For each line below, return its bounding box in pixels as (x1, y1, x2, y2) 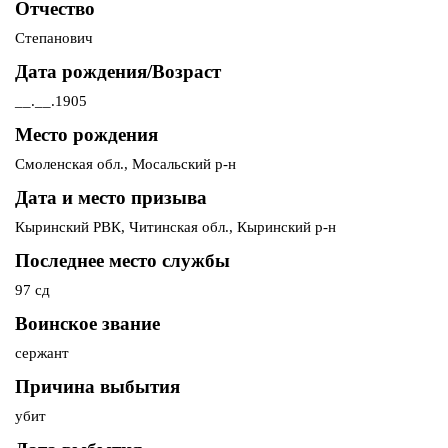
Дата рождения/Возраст (15, 61, 221, 83)
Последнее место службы (15, 250, 230, 272)
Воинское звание (15, 313, 160, 335)
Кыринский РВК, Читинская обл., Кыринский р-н (15, 219, 336, 236)
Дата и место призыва (15, 187, 207, 209)
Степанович (15, 30, 93, 47)
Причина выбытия (15, 376, 180, 398)
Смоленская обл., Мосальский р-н (15, 156, 236, 173)
